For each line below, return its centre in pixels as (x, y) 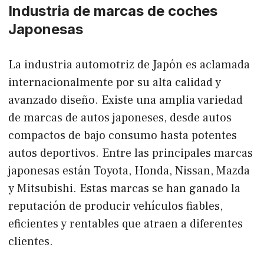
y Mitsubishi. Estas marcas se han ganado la (124, 188)
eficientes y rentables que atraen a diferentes (126, 224)
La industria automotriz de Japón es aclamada (129, 65)
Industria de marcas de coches (113, 11)
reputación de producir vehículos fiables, (115, 206)
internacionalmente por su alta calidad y (115, 82)
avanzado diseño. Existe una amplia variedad (126, 100)
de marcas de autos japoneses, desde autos (120, 118)
